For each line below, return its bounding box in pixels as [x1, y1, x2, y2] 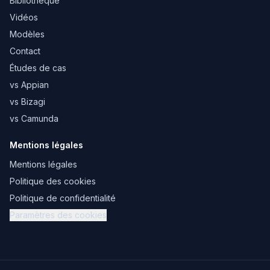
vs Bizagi [10, 96, 45, 107]
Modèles [10, 29, 45, 39]
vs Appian [10, 80, 49, 90]
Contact [10, 46, 40, 56]
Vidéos [10, 12, 38, 22]
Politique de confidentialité [10, 193, 116, 203]
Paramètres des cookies [10, 210, 107, 220]
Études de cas [10, 63, 66, 73]
